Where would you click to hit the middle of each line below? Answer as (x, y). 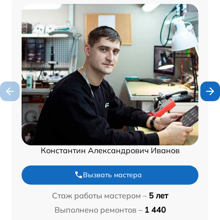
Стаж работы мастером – (99, 195)
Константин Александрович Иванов (110, 150)
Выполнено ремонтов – (98, 209)
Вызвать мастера (112, 175)
